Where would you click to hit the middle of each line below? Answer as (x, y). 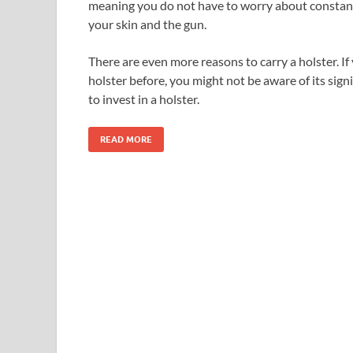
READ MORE (126, 139)
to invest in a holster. (144, 98)
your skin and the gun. (147, 24)
